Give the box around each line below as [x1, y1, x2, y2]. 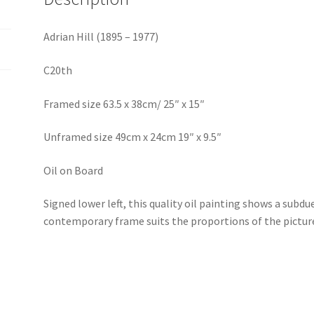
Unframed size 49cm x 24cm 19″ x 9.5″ [43, 130, 222, 144]
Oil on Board [43, 163, 104, 177]
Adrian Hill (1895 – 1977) [43, 29, 159, 44]
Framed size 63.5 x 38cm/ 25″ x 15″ [43, 96, 205, 111]
